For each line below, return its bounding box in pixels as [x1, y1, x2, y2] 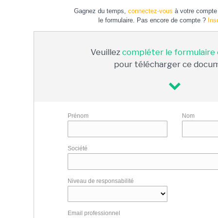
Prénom [68, 112, 89, 119]
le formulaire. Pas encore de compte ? [98, 17, 208, 24]
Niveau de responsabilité [68, 178, 134, 184]
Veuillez [91, 47, 122, 57]
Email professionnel [68, 210, 121, 217]
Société [68, 145, 88, 152]
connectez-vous [128, 7, 173, 15]
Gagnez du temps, [74, 7, 128, 15]
